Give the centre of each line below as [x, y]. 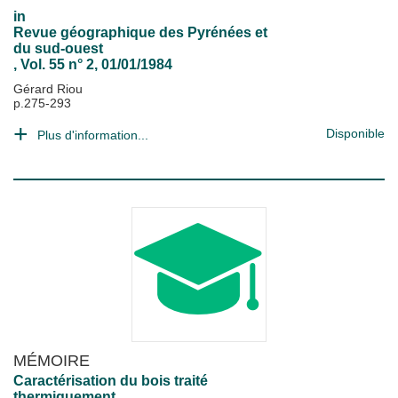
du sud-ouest [58, 48]
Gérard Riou [48, 89]
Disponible [355, 133]
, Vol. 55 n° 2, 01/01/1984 [93, 64]
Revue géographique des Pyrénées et [140, 32]
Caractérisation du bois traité [111, 381]
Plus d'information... [93, 135]
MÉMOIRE [52, 360]
